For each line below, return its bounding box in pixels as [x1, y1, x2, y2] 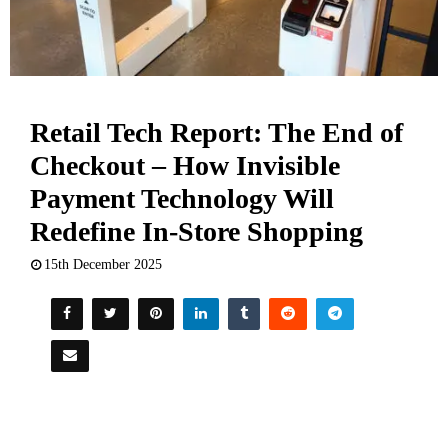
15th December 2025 [44, 257, 162, 273]
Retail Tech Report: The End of [30, 117, 403, 149]
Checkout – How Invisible [30, 150, 340, 182]
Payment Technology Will [30, 183, 334, 215]
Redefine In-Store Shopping [30, 216, 363, 248]
